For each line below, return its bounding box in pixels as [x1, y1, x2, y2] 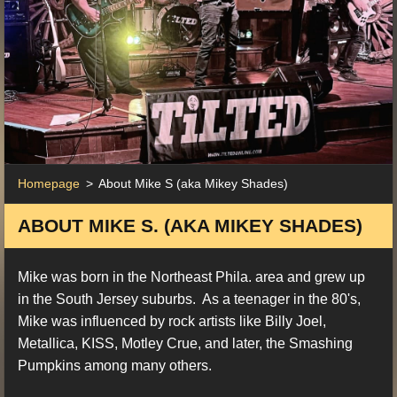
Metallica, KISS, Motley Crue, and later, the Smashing [18, 335, 353, 351]
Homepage [18, 175, 80, 191]
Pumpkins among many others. [18, 357, 215, 373]
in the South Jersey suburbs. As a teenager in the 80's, [18, 291, 361, 307]
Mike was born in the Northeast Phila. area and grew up [18, 269, 365, 284]
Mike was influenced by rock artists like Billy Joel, [18, 313, 326, 329]
